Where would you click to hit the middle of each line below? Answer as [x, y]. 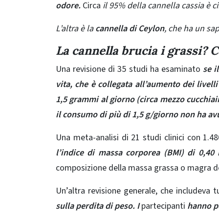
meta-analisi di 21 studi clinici [129, 137]
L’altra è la [75, 28]
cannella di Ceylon [129, 28]
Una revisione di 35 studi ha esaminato [129, 69]
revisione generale [122, 191]
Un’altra [72, 191]
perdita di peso [104, 206]
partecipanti [162, 206]
